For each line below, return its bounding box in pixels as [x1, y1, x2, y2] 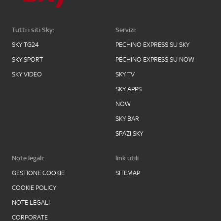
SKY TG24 [12, 41, 39, 48]
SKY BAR [115, 115, 139, 122]
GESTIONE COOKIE [12, 169, 65, 177]
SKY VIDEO [12, 71, 42, 78]
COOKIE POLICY [12, 184, 56, 191]
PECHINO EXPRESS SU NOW [115, 56, 194, 63]
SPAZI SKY [115, 130, 143, 137]
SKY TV [115, 71, 135, 78]
